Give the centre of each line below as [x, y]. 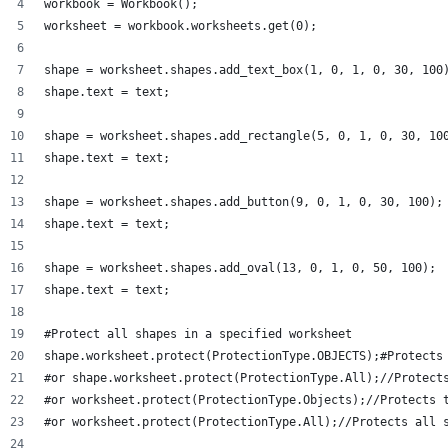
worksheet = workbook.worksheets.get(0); [180, 26]
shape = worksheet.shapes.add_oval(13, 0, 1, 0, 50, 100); [240, 268]
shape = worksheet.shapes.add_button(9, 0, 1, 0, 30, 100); [243, 202]
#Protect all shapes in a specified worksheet [201, 334]
